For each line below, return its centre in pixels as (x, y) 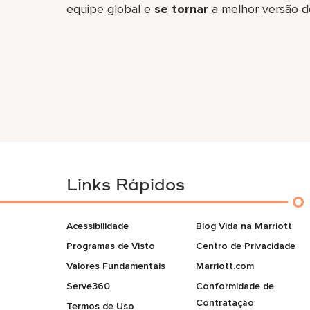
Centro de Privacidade (245, 246)
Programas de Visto (111, 246)
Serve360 (88, 286)
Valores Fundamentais (116, 266)
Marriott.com (225, 266)
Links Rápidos (126, 186)
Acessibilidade (98, 226)
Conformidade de (235, 286)
